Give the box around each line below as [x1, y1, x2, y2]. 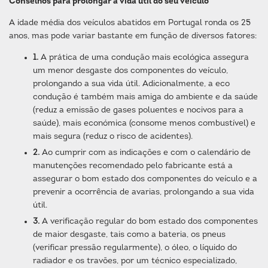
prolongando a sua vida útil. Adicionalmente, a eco [33, 80, 230, 89]
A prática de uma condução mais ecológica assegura [41, 53, 249, 62]
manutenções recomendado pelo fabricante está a [33, 162, 233, 170]
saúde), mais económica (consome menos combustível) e [33, 119, 255, 128]
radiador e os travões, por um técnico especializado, [33, 257, 237, 266]
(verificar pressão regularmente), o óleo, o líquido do [33, 243, 237, 252]
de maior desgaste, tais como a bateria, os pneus [33, 230, 226, 239]
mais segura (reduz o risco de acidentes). [33, 132, 193, 141]
